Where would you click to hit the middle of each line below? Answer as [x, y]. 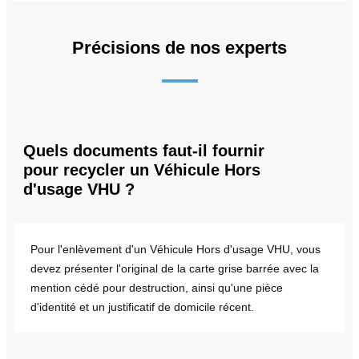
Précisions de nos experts [179, 47]
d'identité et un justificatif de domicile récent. [142, 307]
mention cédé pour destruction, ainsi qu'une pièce [157, 287]
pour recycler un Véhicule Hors [142, 169]
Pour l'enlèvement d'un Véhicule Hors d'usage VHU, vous [175, 249]
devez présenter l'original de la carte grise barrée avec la [175, 268]
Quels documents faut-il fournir [144, 150]
